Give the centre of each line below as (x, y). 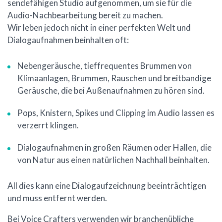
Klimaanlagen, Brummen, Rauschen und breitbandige (114, 78)
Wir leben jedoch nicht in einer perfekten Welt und (99, 28)
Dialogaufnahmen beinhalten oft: (68, 40)
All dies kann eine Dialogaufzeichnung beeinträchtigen (107, 186)
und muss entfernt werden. (57, 198)
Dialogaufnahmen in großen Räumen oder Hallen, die (114, 148)
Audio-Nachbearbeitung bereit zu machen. (85, 15)
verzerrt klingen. (48, 125)
